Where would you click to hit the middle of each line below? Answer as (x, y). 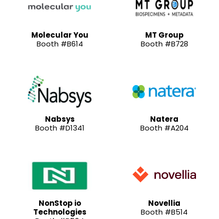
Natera (164, 119)
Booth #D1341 (60, 128)
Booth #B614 (60, 44)
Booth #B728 (164, 44)
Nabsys (60, 119)
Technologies (60, 212)
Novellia (164, 203)
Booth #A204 (164, 128)
